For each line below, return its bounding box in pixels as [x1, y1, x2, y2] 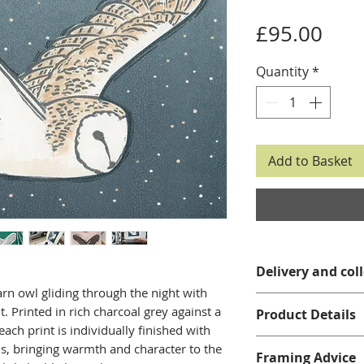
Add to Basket [267, 151, 353, 170]
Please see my [255, 292, 345, 311]
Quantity [255, 62, 309, 80]
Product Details [255, 305, 356, 323]
